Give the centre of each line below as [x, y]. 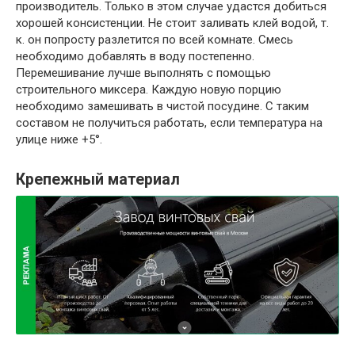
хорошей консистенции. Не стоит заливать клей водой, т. [172, 23]
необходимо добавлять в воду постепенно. [135, 56]
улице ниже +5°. [59, 139]
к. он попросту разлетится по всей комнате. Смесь [155, 39]
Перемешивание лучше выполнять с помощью [143, 73]
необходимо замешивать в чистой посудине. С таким [162, 106]
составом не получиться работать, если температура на [169, 122]
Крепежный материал [98, 180]
